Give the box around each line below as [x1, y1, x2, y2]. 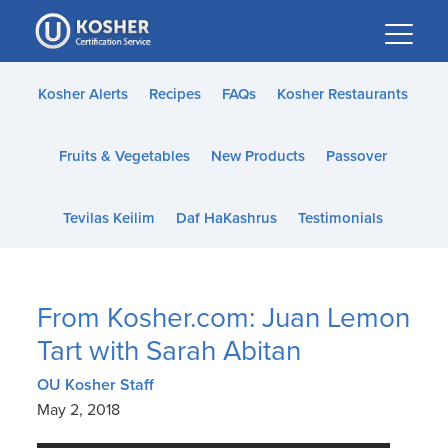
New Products [210, 147, 305, 165]
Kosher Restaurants [276, 85, 408, 103]
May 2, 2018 [37, 399, 121, 420]
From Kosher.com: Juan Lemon [37, 300, 411, 335]
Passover [325, 147, 387, 165]
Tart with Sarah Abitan [37, 333, 302, 368]
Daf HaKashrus [175, 209, 277, 227]
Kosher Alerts [37, 85, 128, 103]
